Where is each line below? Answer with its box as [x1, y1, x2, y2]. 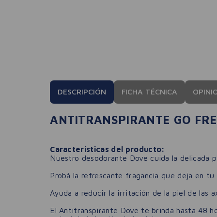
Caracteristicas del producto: [50, 144, 165, 154]
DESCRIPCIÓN [58, 87, 107, 96]
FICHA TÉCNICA [122, 87, 178, 96]
